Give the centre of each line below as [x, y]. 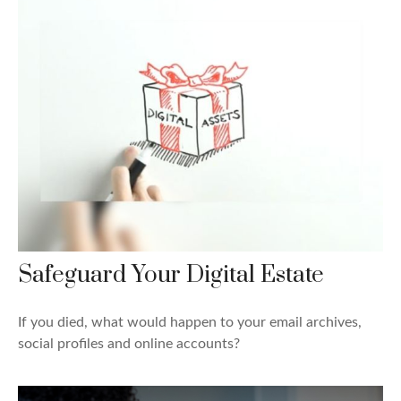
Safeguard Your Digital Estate [171, 275]
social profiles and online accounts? [129, 343]
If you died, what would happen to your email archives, [190, 322]
